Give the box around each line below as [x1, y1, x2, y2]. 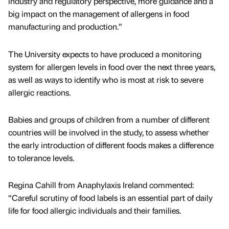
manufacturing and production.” [8, 21, 122, 32]
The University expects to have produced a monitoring [8, 48, 201, 59]
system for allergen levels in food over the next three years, [8, 61, 215, 72]
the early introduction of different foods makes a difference [8, 139, 214, 150]
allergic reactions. [8, 86, 71, 98]
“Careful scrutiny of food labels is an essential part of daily [8, 192, 213, 203]
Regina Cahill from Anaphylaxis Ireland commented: [8, 179, 194, 190]
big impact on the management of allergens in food [8, 8, 189, 19]
